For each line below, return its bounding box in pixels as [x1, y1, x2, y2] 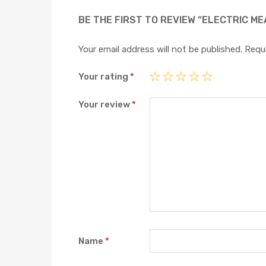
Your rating [78, 71, 130, 83]
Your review [78, 99, 132, 110]
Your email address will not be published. [78, 43, 242, 55]
